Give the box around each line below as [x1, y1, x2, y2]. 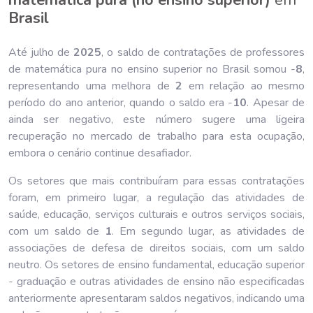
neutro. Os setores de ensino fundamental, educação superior [8, 256, 305, 272]
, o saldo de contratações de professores [101, 44, 305, 60]
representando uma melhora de [8, 78, 175, 94]
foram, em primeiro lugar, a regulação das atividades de [8, 189, 305, 205]
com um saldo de [8, 223, 105, 239]
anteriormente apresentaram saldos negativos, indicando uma [8, 290, 305, 306]
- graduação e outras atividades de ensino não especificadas [8, 273, 305, 289]
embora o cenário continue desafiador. [8, 145, 191, 161]
